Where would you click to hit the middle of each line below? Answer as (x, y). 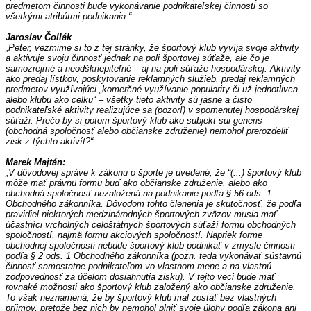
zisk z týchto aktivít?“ (49, 142)
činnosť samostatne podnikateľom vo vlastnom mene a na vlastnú (138, 267)
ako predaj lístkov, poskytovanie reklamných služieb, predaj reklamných (150, 79)
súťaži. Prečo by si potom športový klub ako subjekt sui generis (134, 121)
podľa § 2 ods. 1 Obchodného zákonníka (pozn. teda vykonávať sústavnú (153, 256)
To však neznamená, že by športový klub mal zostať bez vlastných (141, 298)
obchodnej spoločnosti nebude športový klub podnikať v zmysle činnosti (150, 246)
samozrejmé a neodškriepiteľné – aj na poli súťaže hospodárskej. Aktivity (153, 69)
